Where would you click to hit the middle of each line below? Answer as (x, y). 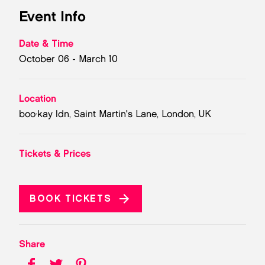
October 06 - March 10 (68, 59)
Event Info (52, 16)
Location (38, 98)
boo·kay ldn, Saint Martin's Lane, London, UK (115, 114)
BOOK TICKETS (71, 198)
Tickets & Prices (55, 153)
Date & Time (46, 43)
